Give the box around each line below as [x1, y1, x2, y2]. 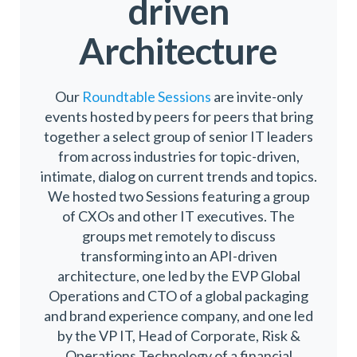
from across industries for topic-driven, [57, 147, 300, 165]
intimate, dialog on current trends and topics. [40, 167, 317, 185]
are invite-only [210, 87, 303, 105]
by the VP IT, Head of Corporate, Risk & [57, 326, 300, 344]
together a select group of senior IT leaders [44, 127, 313, 145]
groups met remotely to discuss [81, 226, 276, 245]
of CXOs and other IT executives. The [62, 206, 295, 225]
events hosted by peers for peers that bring [44, 107, 313, 125]
